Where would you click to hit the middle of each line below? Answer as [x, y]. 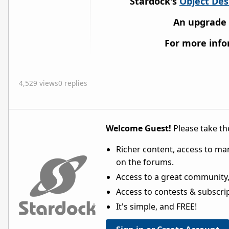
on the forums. [145, 162]
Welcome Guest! [139, 128]
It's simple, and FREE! [156, 206]
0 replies [73, 83]
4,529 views [39, 83]
